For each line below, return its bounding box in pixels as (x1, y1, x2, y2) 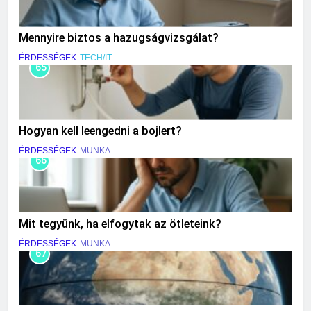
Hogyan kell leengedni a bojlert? (19, 124, 182, 138)
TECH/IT (80, 53, 112, 63)
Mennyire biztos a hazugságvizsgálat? (19, 31, 219, 45)
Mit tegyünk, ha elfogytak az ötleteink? (19, 217, 221, 231)
